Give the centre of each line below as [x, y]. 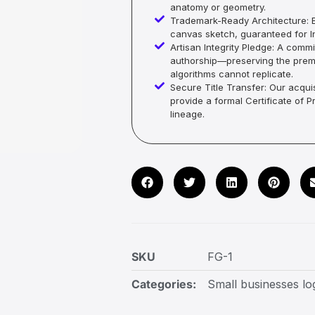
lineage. [188, 114]
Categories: [163, 284]
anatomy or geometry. [218, 7]
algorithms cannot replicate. [232, 74]
